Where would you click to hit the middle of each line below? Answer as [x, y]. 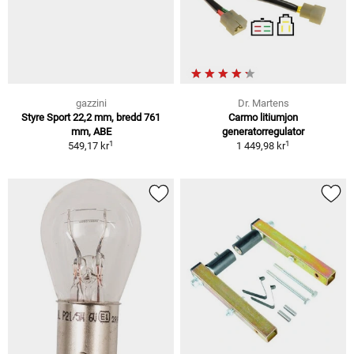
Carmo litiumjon [263, 118]
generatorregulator [263, 132]
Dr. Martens [263, 104]
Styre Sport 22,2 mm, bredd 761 [91, 118]
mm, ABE [91, 132]
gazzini [91, 104]
